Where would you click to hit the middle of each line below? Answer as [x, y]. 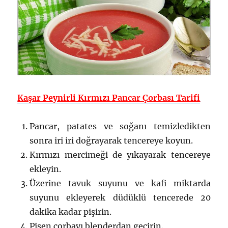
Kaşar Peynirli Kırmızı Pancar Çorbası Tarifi [109, 98]
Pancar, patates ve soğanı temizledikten [120, 126]
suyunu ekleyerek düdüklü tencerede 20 [120, 198]
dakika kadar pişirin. [71, 212]
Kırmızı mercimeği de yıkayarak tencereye [120, 155]
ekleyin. [46, 169]
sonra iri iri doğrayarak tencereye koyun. [111, 141]
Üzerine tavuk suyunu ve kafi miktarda [120, 183]
